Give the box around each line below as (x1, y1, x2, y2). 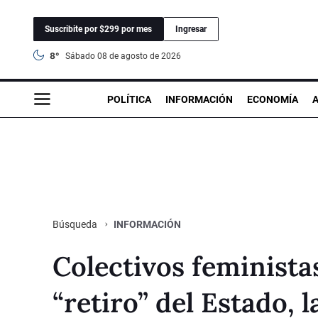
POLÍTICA (107, 93, 151, 105)
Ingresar (175, 23, 207, 34)
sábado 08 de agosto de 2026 (70, 50, 181, 61)
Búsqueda (53, 218, 99, 230)
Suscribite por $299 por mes (45, 23, 152, 34)
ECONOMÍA (247, 93, 298, 105)
